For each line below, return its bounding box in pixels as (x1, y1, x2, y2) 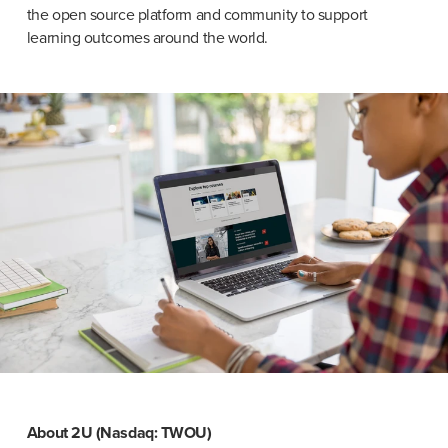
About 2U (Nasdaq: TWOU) (26, 422, 212, 443)
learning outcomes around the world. (26, 27, 268, 48)
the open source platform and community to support (26, 4, 368, 25)
